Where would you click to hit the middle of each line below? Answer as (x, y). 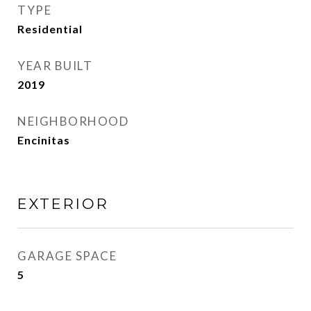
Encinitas (44, 140)
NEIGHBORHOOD (73, 121)
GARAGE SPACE (67, 256)
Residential (50, 29)
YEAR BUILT (55, 66)
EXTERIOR (63, 204)
